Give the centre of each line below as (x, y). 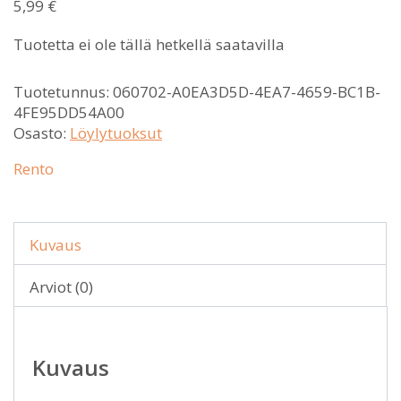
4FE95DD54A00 (69, 113)
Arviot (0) (61, 287)
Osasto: (42, 133)
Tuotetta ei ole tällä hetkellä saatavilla (149, 45)
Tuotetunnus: (63, 92)
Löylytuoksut (116, 133)
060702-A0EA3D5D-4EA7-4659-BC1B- (247, 92)
